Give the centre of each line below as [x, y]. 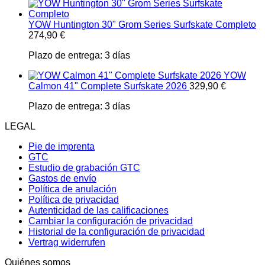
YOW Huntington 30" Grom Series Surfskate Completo [142, 25]
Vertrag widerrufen [67, 242]
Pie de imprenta [62, 146]
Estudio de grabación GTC [84, 168]
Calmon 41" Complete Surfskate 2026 [108, 86]
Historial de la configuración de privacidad [117, 232]
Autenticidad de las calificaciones [98, 210]
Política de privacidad [74, 200]
